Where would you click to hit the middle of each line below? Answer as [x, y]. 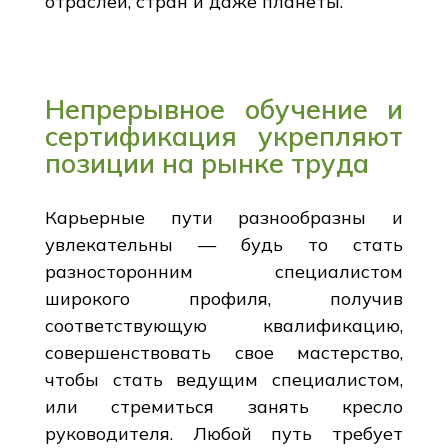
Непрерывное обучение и [224, 108]
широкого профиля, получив [224, 298]
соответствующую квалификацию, [224, 325]
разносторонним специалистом [224, 271]
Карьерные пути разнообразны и [224, 217]
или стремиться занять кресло [224, 406]
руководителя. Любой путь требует [224, 433]
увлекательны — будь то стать [224, 244]
